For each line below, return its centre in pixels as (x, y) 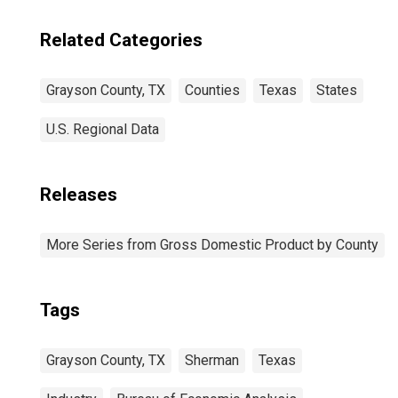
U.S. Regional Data (103, 129)
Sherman (212, 360)
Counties (212, 90)
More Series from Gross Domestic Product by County (212, 245)
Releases (79, 195)
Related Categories (121, 40)
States (337, 90)
